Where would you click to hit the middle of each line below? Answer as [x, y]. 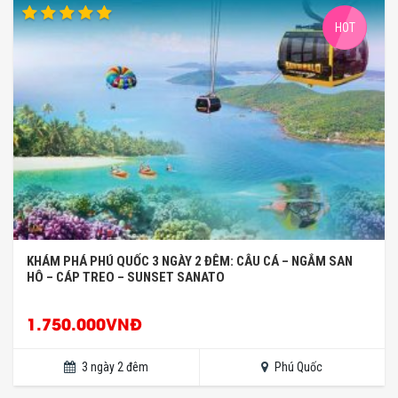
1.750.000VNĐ [84, 322]
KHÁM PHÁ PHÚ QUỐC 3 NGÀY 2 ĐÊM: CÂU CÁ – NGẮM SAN [190, 261]
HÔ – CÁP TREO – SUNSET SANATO [126, 277]
